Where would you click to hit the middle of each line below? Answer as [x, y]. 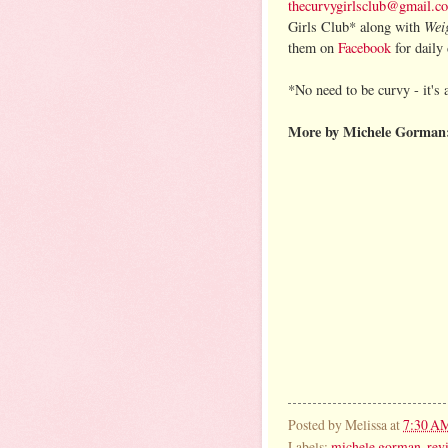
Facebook [364, 47]
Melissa [366, 424]
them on [313, 47]
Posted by [316, 424]
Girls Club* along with [356, 26]
